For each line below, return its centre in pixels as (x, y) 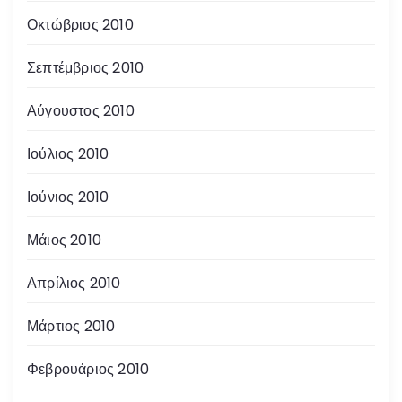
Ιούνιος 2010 (68, 197)
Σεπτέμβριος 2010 (86, 67)
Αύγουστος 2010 (81, 110)
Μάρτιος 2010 (71, 326)
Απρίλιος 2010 (74, 283)
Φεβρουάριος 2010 (88, 369)
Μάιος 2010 (64, 240)
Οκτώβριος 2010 (80, 24)
